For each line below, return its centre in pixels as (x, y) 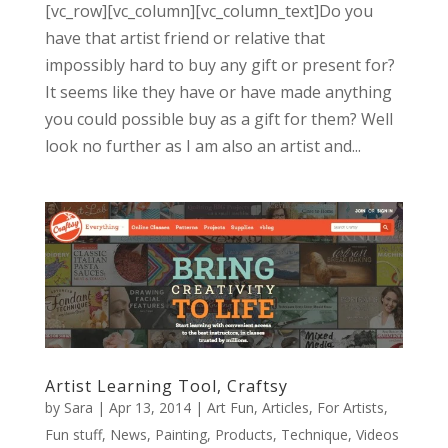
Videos (377, 435)
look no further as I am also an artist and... (202, 145)
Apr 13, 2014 (149, 408)
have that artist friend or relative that (184, 37)
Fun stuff (73, 435)
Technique (314, 435)
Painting (180, 435)
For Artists (350, 408)
